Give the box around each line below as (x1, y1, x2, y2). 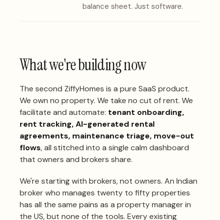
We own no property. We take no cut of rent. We (20, 95, 193, 106)
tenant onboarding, (108, 107, 184, 117)
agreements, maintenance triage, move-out (20, 130, 194, 141)
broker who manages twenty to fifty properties (20, 187, 190, 198)
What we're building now (20, 54, 146, 75)
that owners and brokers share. (20, 154, 133, 165)
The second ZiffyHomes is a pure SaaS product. (20, 83, 190, 94)
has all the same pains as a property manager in (20, 199, 191, 210)
